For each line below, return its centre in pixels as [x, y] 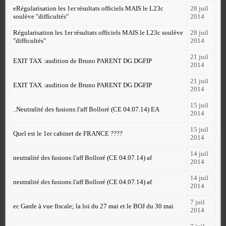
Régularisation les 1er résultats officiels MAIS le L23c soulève [98, 32]
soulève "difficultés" [41, 16]
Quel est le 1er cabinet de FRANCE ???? [68, 133]
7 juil [197, 202]
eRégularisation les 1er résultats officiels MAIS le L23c [88, 8]
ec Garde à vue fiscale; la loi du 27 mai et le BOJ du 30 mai [93, 206]
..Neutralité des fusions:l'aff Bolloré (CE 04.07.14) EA [86, 109]
